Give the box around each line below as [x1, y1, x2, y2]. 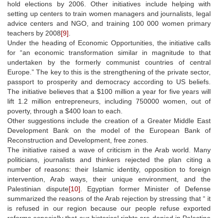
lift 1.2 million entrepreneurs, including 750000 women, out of [7, 97, 211, 105]
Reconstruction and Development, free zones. [7, 136, 148, 144]
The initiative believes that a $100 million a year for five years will [7, 87, 211, 95]
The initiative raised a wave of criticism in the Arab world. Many [7, 145, 211, 154]
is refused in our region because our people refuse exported [7, 204, 211, 212]
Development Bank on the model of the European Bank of [7, 126, 211, 134]
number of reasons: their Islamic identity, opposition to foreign [7, 165, 211, 173]
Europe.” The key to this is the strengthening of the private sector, [7, 68, 211, 76]
